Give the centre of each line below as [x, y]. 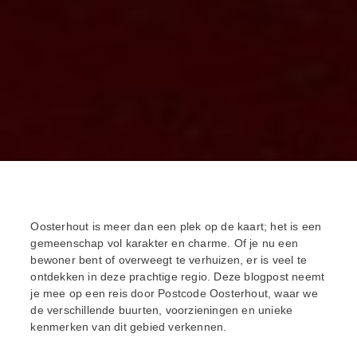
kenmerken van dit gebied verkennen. [129, 327]
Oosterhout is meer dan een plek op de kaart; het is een [176, 227]
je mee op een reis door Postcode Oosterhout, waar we [174, 294]
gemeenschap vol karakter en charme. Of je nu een [164, 243]
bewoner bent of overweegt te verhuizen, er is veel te [169, 260]
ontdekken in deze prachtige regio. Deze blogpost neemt [178, 277]
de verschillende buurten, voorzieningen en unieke [162, 310]
